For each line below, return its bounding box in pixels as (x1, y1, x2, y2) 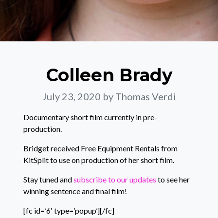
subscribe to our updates (73, 175, 156, 184)
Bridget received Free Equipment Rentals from (23, 144, 178, 153)
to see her (156, 175, 190, 184)
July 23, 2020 (42, 91, 103, 102)
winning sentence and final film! (23, 186, 127, 196)
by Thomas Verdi (102, 91, 176, 102)
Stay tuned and (23, 175, 73, 184)
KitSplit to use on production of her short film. (23, 155, 174, 164)
